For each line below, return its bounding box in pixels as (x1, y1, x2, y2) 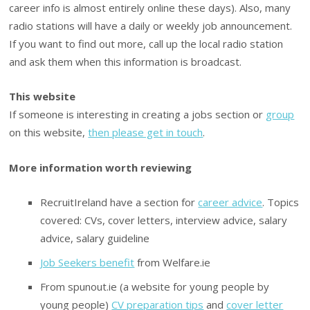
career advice (198, 195, 263, 210)
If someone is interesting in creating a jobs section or (9, 107, 266, 122)
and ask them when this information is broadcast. (9, 54, 242, 69)
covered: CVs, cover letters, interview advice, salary (40, 213, 288, 228)
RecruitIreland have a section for (40, 195, 199, 210)
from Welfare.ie (134, 255, 211, 270)
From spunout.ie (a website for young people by (40, 280, 270, 294)
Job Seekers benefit (40, 255, 135, 270)
